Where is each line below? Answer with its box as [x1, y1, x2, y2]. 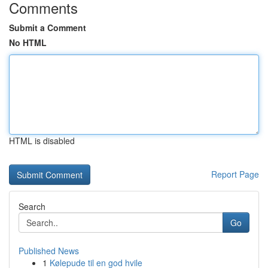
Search [19, 200, 45, 212]
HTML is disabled [9, 135, 75, 147]
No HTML [9, 36, 47, 48]
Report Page [211, 168, 259, 180]
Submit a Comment [9, 22, 86, 33]
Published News [19, 245, 79, 257]
